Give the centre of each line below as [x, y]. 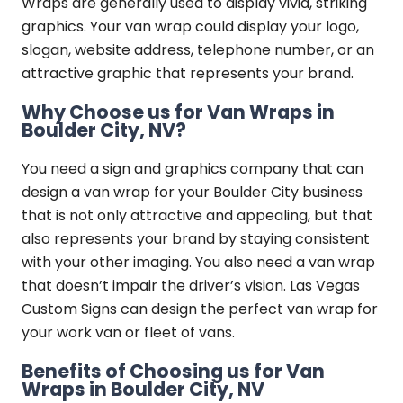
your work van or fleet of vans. [128, 332]
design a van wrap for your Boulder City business [192, 192]
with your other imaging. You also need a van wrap [198, 262]
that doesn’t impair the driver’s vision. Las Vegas [190, 285]
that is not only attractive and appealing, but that [197, 215]
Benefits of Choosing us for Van [173, 371]
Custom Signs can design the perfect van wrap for [199, 309]
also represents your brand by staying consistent [195, 238]
